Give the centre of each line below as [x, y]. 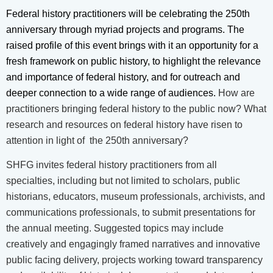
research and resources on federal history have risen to [124, 124]
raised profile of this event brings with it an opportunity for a [132, 45]
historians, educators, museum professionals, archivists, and [136, 196]
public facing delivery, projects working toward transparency [134, 260]
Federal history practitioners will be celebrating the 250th [128, 13]
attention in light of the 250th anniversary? [97, 140]
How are [236, 93]
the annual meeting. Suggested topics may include [115, 228]
